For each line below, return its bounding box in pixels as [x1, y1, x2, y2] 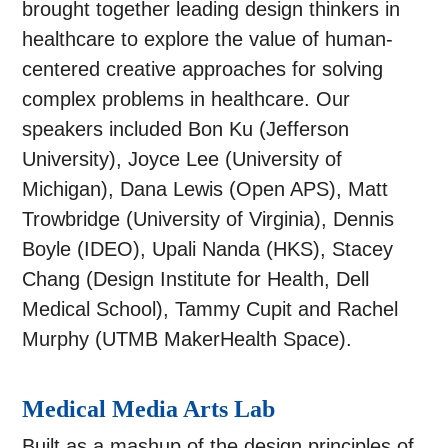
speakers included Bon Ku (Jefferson [22, 118, 350, 141]
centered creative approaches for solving [22, 58, 384, 81]
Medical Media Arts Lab [22, 396, 276, 423]
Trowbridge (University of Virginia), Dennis [22, 208, 395, 231]
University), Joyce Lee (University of [22, 148, 343, 171]
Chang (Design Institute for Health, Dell [22, 268, 370, 291]
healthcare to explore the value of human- [22, 28, 394, 51]
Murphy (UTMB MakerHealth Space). [22, 328, 353, 351]
